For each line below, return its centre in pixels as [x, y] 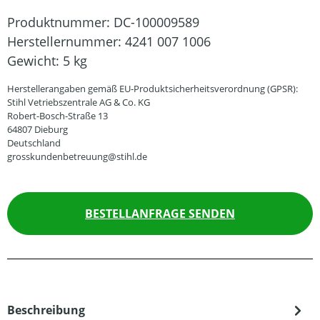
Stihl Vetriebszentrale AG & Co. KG [79, 102]
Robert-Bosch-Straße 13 [57, 116]
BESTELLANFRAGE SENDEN [160, 214]
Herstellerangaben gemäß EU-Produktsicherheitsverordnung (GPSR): [152, 89]
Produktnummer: [60, 22]
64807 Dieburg [37, 130]
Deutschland [34, 143]
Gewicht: [35, 61]
